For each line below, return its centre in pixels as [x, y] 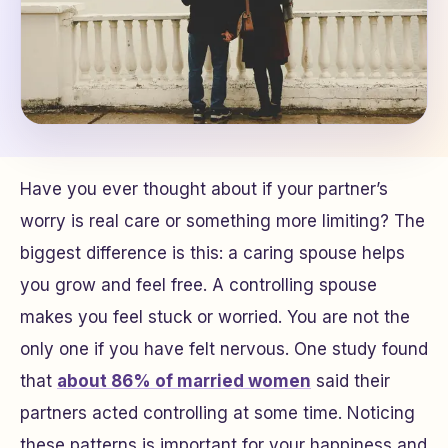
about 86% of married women [184, 381]
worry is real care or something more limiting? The [222, 221]
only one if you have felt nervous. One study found [224, 349]
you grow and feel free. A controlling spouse [198, 285]
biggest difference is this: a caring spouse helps [212, 253]
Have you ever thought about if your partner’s [204, 189]
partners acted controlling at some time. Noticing [217, 413]
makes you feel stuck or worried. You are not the [215, 317]
